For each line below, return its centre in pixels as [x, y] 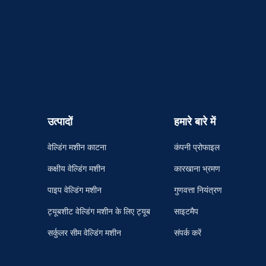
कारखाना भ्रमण [197, 169]
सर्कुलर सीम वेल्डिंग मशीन [84, 233]
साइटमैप [186, 212]
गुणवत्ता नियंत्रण [198, 190]
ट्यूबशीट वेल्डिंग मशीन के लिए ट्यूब [99, 212]
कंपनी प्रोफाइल [197, 148]
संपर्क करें [188, 233]
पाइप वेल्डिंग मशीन [75, 190]
